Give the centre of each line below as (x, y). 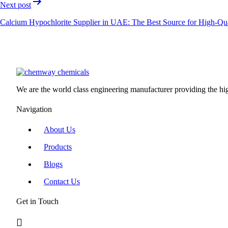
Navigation (34, 109)
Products (58, 147)
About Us (60, 129)
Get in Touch (37, 201)
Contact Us (62, 181)
